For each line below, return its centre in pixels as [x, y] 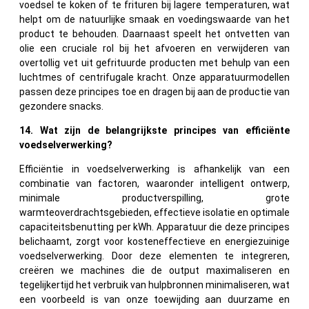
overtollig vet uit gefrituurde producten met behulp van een [154, 62]
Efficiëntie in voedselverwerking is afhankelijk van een [154, 169]
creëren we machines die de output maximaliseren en [154, 270]
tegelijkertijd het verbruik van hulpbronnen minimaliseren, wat [154, 285]
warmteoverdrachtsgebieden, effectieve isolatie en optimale [154, 212]
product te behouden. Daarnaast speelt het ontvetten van [154, 33]
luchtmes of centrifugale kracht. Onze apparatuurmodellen [154, 77]
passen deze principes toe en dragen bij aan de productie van [154, 91]
